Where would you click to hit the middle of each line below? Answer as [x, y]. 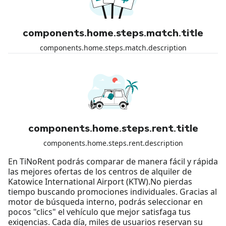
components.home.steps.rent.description [113, 143]
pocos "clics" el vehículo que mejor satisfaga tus [99, 212]
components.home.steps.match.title [113, 34]
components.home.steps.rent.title [113, 129]
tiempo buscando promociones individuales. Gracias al [112, 191]
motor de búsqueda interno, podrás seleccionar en [105, 202]
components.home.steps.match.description [113, 47]
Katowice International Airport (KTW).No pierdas [100, 181]
